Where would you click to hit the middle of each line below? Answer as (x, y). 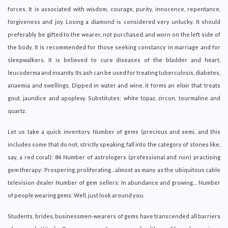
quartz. (17, 110)
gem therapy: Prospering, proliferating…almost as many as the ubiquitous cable (114, 169)
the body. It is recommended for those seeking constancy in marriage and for (114, 47)
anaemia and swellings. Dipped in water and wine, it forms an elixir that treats (114, 85)
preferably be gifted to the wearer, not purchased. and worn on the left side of (114, 34)
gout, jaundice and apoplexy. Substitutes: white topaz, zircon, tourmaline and (114, 98)
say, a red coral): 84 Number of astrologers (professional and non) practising (114, 157)
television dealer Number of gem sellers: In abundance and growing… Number (114, 182)
